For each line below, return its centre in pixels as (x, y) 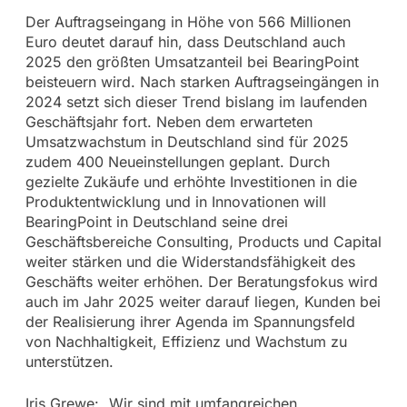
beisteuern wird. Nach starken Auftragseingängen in (202, 82)
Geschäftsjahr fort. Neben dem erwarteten (169, 122)
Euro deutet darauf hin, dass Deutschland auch (185, 42)
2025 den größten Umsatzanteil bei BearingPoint (192, 62)
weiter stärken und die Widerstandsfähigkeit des (190, 262)
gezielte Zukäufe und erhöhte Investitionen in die (191, 182)
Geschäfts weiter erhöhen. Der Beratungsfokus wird (201, 282)
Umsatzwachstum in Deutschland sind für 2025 (187, 142)
